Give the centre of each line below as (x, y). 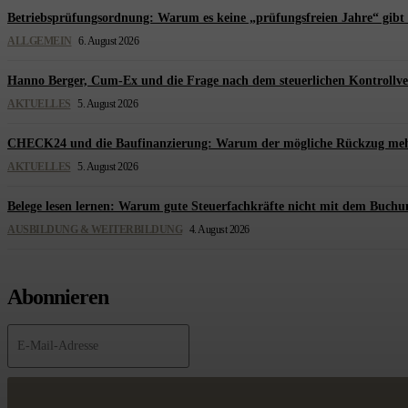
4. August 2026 (219, 229)
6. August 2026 (108, 41)
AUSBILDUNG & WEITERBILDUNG (95, 229)
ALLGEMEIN (40, 41)
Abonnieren (58, 296)
